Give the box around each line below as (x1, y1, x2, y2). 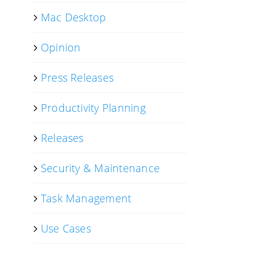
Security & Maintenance (40, 161, 160, 175)
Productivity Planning (40, 101, 146, 115)
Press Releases (40, 70, 114, 85)
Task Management (40, 191, 132, 205)
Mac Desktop (40, 10, 106, 24)
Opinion (40, 40, 81, 54)
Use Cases (40, 221, 91, 235)
